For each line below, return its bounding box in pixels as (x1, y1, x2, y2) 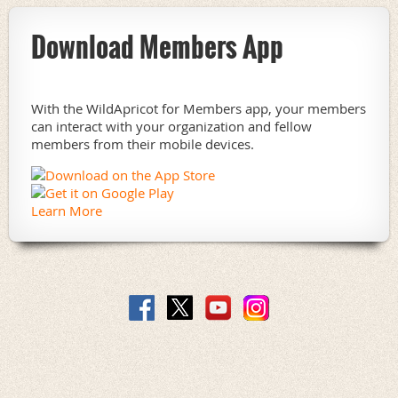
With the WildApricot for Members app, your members (31, 99, 366, 118)
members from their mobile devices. (31, 135, 254, 154)
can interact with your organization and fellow (31, 117, 312, 136)
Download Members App (31, 27, 283, 68)
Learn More (31, 202, 102, 220)
